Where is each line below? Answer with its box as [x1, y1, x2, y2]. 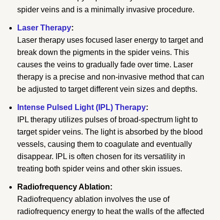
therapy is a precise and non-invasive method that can [17, 72, 205, 81]
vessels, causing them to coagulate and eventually [17, 139, 192, 148]
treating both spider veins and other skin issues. [17, 164, 183, 173]
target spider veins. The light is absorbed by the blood [17, 127, 203, 136]
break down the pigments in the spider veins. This [17, 48, 190, 56]
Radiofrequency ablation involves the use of [17, 194, 170, 203]
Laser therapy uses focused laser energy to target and [17, 35, 204, 44]
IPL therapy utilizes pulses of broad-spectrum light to [17, 115, 198, 124]
